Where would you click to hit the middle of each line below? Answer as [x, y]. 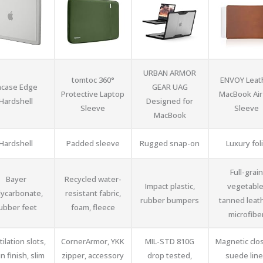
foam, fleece [93, 208]
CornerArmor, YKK [93, 242]
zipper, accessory [93, 256]
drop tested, [170, 256]
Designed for [170, 101]
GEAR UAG [170, 87]
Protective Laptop [93, 94]
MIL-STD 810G [170, 242]
